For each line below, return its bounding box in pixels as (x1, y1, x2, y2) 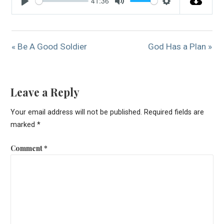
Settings (166, 6, 199, 19)
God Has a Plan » (148, 41, 212, 51)
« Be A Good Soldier (11, 41, 87, 51)
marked (10, 120, 37, 129)
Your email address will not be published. (10, 108, 142, 117)
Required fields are (143, 108, 204, 117)
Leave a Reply (10, 85, 79, 99)
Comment (10, 142, 44, 153)
